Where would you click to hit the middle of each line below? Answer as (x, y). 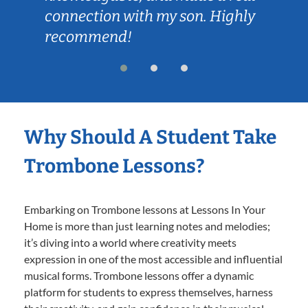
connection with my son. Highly (150, 16)
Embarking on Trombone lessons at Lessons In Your (145, 209)
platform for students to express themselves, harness (148, 291)
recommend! (88, 36)
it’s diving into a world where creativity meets (130, 242)
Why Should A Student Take (150, 137)
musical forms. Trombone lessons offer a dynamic (139, 275)
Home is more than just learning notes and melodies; (147, 225)
